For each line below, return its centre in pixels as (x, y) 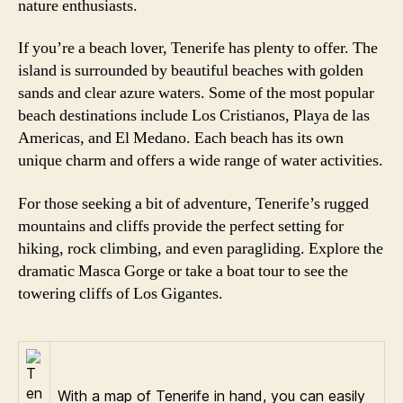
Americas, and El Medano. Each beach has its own (181, 138)
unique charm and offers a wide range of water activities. (201, 161)
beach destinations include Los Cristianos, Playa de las (194, 116)
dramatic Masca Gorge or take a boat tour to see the (183, 271)
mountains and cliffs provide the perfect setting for (181, 226)
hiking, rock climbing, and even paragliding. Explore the (201, 248)
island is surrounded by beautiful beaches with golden (191, 71)
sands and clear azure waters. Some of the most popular (196, 93)
